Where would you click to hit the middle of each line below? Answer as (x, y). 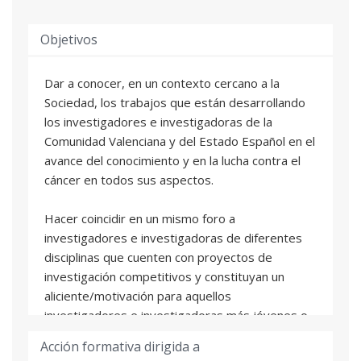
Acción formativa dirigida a (120, 346)
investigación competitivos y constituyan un (164, 276)
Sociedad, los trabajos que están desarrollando (175, 102)
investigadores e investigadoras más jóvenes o (176, 315)
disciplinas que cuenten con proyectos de (158, 257)
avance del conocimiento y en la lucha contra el (172, 160)
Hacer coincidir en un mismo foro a (140, 218)
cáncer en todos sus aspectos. (129, 179)
